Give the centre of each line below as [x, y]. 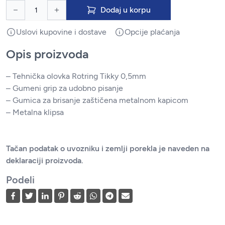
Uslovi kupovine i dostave [61, 32]
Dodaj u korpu [126, 10]
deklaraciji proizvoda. [45, 160]
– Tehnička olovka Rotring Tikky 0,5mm [76, 76]
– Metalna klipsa [35, 112]
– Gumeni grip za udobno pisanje [65, 88]
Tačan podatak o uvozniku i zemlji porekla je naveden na [108, 148]
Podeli [20, 180]
